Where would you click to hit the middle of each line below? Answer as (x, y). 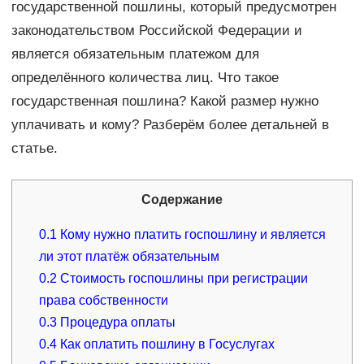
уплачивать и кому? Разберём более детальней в (170, 124)
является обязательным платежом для (135, 54)
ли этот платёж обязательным (130, 256)
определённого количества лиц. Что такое (145, 77)
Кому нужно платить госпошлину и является (192, 234)
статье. (34, 148)
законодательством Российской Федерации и (156, 30)
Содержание (182, 199)
